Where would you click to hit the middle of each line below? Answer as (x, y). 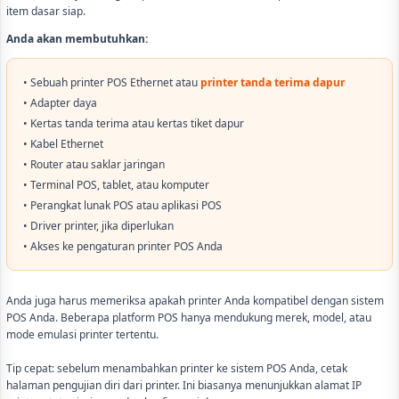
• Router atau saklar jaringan (94, 165)
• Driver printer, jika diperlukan (98, 226)
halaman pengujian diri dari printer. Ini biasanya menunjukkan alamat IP (184, 386)
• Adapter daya (60, 103)
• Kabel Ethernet (63, 144)
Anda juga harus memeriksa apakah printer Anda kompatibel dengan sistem (195, 301)
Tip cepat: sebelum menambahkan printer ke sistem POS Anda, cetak (177, 369)
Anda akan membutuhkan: (77, 39)
